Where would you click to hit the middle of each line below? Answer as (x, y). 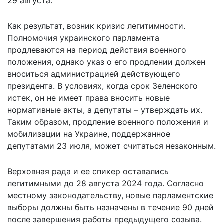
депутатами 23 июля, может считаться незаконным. (112, 146)
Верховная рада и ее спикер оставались (88, 171)
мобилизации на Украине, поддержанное (89, 134)
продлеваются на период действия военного (97, 50)
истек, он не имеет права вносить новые (89, 98)
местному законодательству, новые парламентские (110, 195)
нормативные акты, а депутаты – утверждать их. (105, 110)
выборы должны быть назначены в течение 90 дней (111, 207)
